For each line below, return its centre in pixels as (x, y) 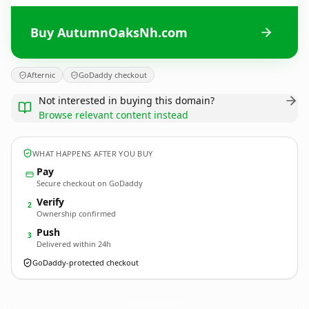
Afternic (41, 75)
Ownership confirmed (76, 213)
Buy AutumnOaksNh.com (109, 32)
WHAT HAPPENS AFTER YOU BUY (93, 153)
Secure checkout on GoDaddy (90, 183)
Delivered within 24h (74, 244)
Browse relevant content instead (113, 115)
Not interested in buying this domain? (127, 100)
